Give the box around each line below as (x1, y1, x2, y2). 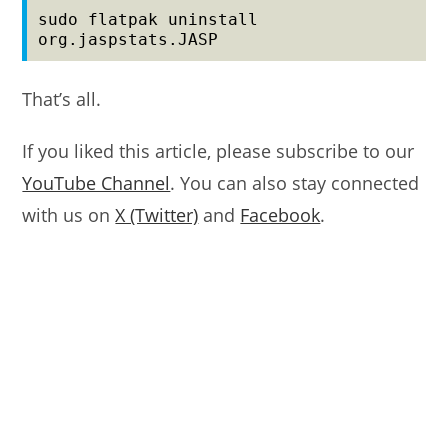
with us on (22, 203, 116, 228)
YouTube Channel (22, 171, 171, 196)
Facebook (240, 203, 321, 228)
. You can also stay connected (170, 171, 420, 196)
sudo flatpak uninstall (38, 10, 259, 30)
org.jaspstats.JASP (38, 30, 219, 50)
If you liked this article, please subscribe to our (22, 139, 415, 164)
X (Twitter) (115, 203, 199, 228)
